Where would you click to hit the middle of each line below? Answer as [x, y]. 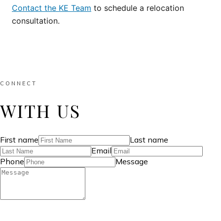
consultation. [36, 21]
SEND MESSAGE [41, 212]
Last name [149, 139]
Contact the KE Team [52, 8]
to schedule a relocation [138, 8]
